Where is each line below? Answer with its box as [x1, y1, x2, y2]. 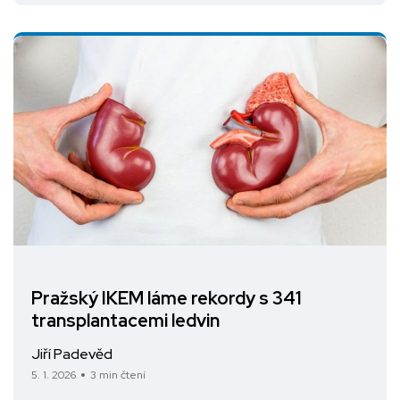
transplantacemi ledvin [31, 308, 220, 332]
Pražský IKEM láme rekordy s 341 [31, 286, 301, 310]
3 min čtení [90, 367, 146, 382]
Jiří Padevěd [31, 344, 112, 363]
